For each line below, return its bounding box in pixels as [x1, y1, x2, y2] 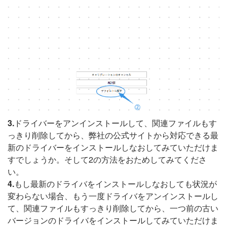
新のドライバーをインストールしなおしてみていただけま [8, 141, 218, 153]
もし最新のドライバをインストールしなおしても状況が [14, 177, 217, 190]
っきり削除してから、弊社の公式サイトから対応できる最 [8, 129, 218, 141]
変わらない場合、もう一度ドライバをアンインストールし [8, 190, 218, 202]
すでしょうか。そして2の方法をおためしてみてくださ [8, 153, 207, 165]
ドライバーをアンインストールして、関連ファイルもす [14, 117, 217, 129]
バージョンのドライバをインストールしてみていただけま [8, 214, 218, 226]
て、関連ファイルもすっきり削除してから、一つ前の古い [8, 202, 218, 214]
